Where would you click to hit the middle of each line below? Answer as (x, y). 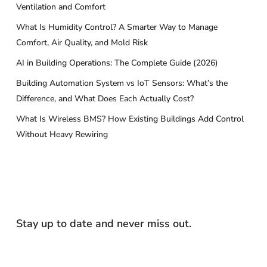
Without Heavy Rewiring (62, 134)
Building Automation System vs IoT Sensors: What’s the (122, 83)
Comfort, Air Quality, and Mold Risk (82, 42)
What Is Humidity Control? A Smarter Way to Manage (117, 27)
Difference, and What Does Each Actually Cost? (105, 98)
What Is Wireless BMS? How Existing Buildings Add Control (130, 119)
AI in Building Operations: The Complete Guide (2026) (117, 63)
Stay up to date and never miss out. (103, 223)
